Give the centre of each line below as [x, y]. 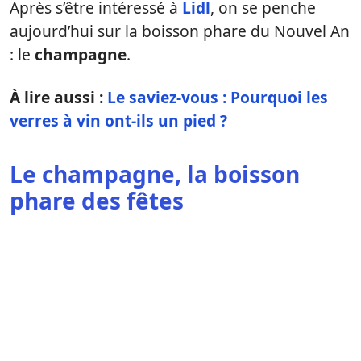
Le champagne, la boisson [155, 174]
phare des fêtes [97, 201]
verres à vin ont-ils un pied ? [118, 120]
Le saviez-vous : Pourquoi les [218, 97]
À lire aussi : [58, 97]
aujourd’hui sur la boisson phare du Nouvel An [180, 31]
